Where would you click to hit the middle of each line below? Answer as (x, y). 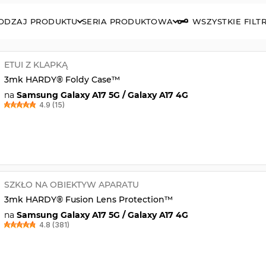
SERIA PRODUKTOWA (127, 21)
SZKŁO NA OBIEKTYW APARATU (71, 184)
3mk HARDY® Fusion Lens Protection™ (88, 199)
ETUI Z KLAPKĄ (36, 64)
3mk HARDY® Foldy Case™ (62, 79)
